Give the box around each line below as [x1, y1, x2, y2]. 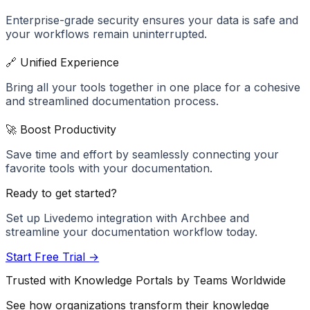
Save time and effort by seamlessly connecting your [6, 147, 279, 162]
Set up [6, 211, 44, 226]
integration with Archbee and [93, 211, 249, 226]
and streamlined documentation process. [6, 94, 219, 109]
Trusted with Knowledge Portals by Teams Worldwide [6, 273, 286, 287]
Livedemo [44, 211, 93, 226]
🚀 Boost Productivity [6, 122, 116, 137]
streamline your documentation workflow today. [6, 225, 257, 239]
